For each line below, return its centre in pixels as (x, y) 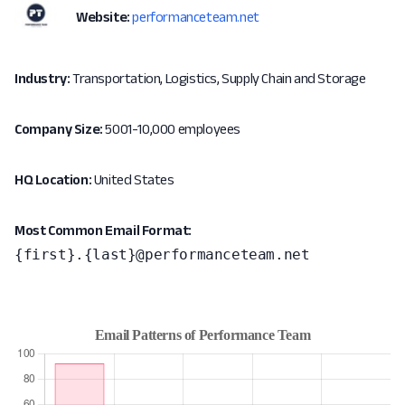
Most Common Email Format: (103, 230)
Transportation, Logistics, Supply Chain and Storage (218, 78)
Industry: (42, 78)
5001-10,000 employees (172, 129)
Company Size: (59, 129)
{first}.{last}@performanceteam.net (162, 254)
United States (133, 179)
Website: (103, 17)
